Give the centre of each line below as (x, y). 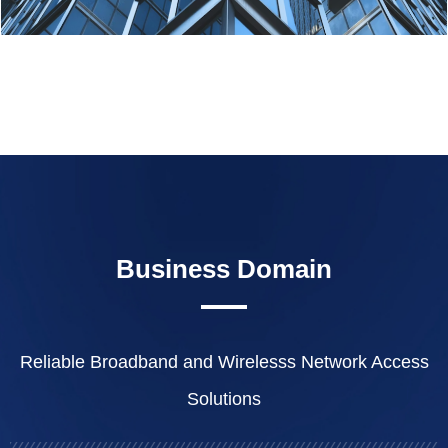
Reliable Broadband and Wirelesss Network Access (224, 362)
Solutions (224, 399)
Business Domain (224, 269)
